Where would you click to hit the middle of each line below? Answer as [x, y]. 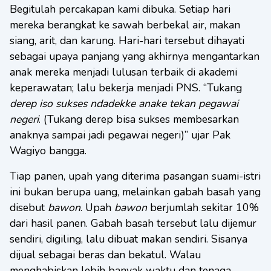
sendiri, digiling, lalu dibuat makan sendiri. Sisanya [129, 239]
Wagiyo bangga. [48, 151]
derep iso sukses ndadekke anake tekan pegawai [124, 103]
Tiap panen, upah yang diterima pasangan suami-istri [135, 176]
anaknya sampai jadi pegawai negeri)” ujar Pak [120, 135]
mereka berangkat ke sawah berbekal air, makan [125, 25]
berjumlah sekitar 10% [203, 207]
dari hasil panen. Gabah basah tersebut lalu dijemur [133, 223]
